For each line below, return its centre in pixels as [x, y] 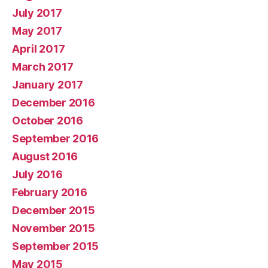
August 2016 [45, 157]
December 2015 [54, 211]
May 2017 [37, 31]
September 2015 [56, 246]
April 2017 [39, 49]
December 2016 [54, 103]
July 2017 [37, 13]
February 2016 [50, 193]
